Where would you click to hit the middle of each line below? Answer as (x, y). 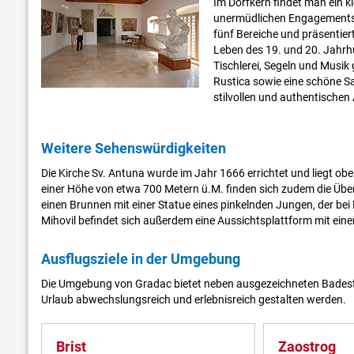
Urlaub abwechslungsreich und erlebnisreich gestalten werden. (194, 300)
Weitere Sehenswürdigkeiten (134, 149)
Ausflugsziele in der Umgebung (141, 259)
